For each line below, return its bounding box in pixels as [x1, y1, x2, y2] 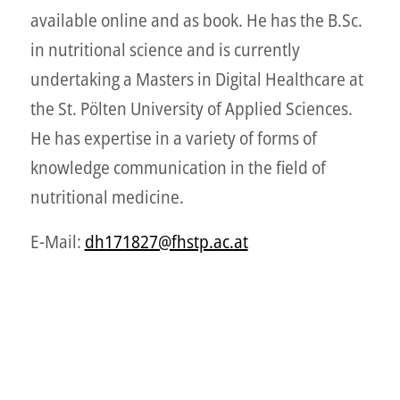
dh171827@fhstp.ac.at [84, 229, 248, 254]
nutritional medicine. [29, 185, 184, 209]
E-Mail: [29, 229, 85, 254]
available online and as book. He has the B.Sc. [29, 8, 362, 32]
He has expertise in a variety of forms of [29, 126, 317, 150]
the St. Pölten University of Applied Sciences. [29, 96, 353, 121]
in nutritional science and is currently [29, 37, 300, 62]
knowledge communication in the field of [29, 155, 326, 179]
